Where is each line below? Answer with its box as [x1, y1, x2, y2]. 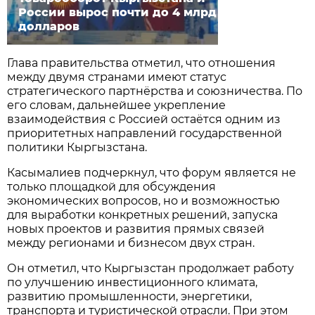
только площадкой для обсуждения [7, 179, 217, 193]
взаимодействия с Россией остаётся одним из [7, 112, 281, 126]
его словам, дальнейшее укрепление [7, 98, 226, 112]
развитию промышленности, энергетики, [7, 289, 252, 303]
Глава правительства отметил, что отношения [7, 56, 276, 70]
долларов [18, 19, 80, 33]
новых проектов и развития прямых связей [7, 221, 265, 236]
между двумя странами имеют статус [7, 70, 227, 84]
